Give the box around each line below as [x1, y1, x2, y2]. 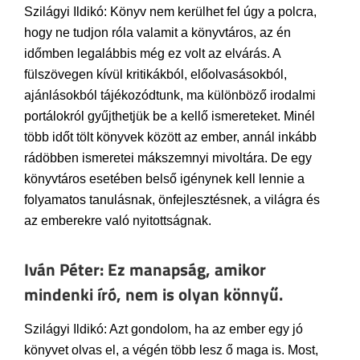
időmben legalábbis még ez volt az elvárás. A [24, 46, 280, 60]
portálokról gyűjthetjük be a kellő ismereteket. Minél [24, 108, 315, 123]
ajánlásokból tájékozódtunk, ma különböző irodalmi [24, 88, 316, 102]
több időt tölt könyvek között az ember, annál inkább [24, 129, 317, 144]
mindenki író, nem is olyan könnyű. [24, 280, 283, 307]
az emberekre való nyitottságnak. [24, 213, 211, 227]
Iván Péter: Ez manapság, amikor [24, 256, 266, 282]
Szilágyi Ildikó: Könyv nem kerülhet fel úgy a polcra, [24, 4, 317, 18]
